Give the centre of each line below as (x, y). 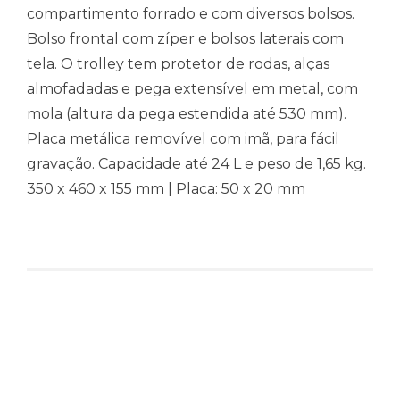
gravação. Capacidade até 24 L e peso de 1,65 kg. (196, 164)
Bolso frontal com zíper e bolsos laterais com (185, 39)
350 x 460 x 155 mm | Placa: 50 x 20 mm (166, 189)
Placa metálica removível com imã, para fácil (183, 139)
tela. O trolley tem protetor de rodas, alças (178, 64)
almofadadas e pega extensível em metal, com (192, 89)
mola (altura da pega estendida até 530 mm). (187, 114)
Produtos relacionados (200, 333)
